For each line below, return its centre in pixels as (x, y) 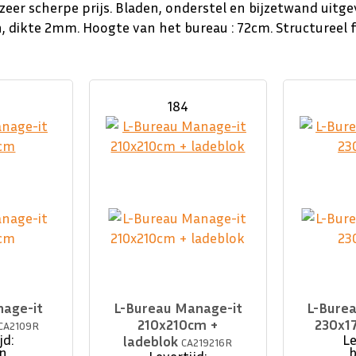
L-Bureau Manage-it (178, 308)
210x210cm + (178, 325)
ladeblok (153, 341)
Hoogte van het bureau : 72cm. (176, 27)
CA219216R (207, 342)
